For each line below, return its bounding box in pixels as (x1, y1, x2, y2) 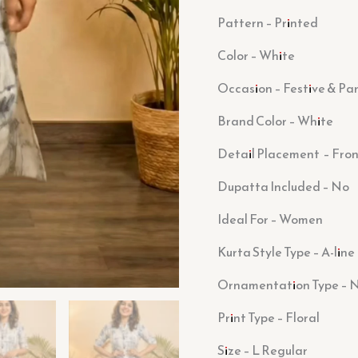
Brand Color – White (217, 110, 333, 130)
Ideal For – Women (217, 209, 323, 229)
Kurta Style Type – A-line (217, 241, 355, 261)
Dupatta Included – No (217, 176, 349, 196)
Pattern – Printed (217, 12, 318, 32)
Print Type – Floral (217, 307, 320, 327)
